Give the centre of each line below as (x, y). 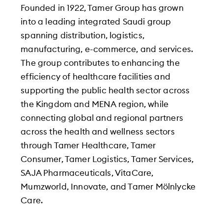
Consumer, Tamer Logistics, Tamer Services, (107, 159)
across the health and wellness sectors (98, 132)
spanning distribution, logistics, (82, 35)
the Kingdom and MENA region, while (95, 104)
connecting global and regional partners (102, 118)
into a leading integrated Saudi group (96, 22)
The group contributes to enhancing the (100, 63)
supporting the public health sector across (105, 90)
